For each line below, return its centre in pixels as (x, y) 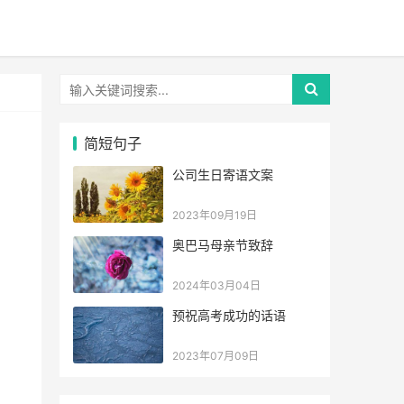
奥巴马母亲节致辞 (223, 245)
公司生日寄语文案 (223, 174)
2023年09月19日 (215, 215)
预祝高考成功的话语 (229, 315)
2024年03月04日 (216, 285)
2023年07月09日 (216, 356)
